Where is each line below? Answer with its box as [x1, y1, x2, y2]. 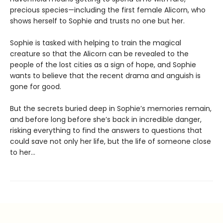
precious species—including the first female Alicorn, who [10, 5, 206, 15]
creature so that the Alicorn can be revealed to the [10, 49, 189, 59]
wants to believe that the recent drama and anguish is [10, 71, 201, 81]
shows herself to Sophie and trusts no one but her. [10, 16, 185, 26]
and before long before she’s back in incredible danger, [10, 114, 202, 125]
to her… [10, 147, 35, 158]
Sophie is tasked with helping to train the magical [10, 38, 181, 48]
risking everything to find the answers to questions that [10, 125, 202, 136]
